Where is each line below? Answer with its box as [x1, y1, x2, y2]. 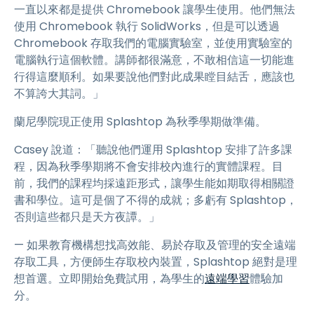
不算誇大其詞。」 [14, 86, 104, 102]
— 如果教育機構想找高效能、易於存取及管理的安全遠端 [14, 237, 296, 253]
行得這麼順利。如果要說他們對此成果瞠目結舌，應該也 [14, 69, 294, 85]
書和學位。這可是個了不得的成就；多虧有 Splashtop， [14, 192, 297, 208]
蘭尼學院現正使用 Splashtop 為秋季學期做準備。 [14, 114, 266, 130]
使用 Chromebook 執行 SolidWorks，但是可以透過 [14, 18, 280, 34]
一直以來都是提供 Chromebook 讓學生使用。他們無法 [14, 1, 295, 18]
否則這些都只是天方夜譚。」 [14, 209, 160, 225]
